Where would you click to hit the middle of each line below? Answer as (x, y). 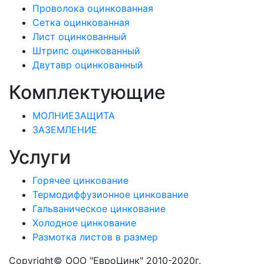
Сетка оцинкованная (81, 23)
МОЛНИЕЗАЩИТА (74, 116)
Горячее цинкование (80, 181)
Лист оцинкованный (80, 37)
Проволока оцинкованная (93, 9)
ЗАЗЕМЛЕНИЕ (65, 130)
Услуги (40, 157)
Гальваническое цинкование (99, 209)
